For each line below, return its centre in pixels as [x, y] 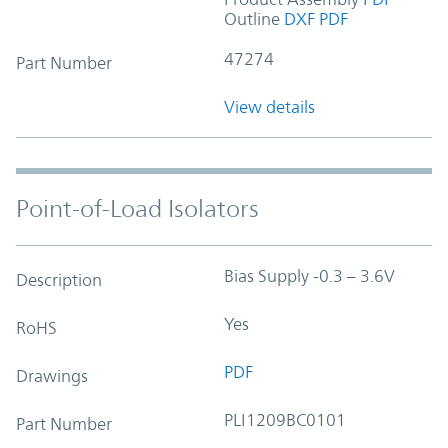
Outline [252, 18]
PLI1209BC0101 [285, 419]
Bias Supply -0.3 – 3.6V [309, 275]
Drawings [52, 375]
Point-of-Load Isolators [137, 208]
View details [269, 106]
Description [59, 279]
